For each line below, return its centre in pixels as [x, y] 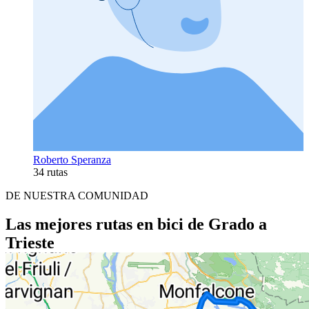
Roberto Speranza [72, 159]
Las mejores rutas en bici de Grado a [136, 225]
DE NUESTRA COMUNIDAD [77, 195]
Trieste [30, 243]
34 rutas [50, 172]
